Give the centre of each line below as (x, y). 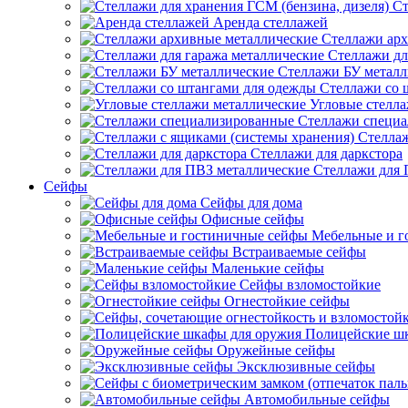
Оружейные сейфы (276, 350)
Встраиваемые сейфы (299, 252)
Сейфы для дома (251, 203)
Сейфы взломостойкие (310, 285)
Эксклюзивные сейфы (306, 367)
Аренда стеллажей (270, 22)
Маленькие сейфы (268, 268)
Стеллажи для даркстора (326, 153)
